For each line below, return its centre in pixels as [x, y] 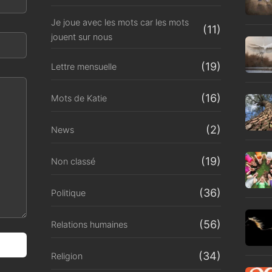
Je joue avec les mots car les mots [120, 22]
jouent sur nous [82, 36]
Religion [67, 256]
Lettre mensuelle [84, 66]
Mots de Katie [79, 98]
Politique [68, 192]
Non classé [73, 161]
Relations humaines [89, 224]
